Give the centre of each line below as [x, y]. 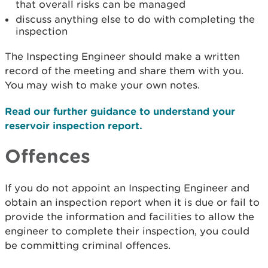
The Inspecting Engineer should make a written [122, 57]
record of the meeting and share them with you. [124, 71]
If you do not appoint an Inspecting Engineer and [127, 188]
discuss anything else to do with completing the [135, 19]
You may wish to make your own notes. [102, 85]
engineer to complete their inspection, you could [127, 231]
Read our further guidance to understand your [120, 111]
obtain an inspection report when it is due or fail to [132, 202]
